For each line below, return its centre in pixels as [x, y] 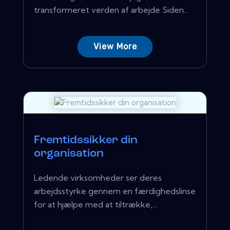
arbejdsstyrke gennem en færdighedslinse [115, 191]
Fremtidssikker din [86, 140]
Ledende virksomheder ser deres [98, 177]
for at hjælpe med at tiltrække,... [95, 204]
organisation [69, 154]
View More [115, 46]
